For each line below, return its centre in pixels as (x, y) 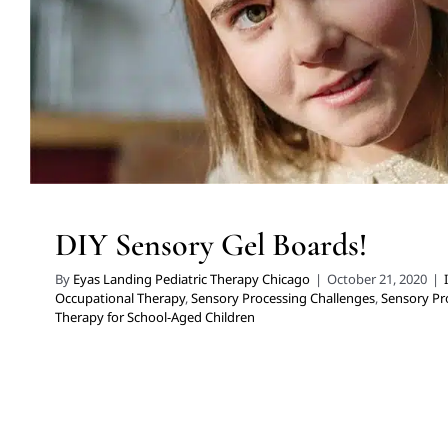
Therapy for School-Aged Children (155, 316)
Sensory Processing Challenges (283, 297)
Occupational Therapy (120, 297)
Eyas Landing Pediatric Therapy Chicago (191, 278)
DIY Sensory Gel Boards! (211, 244)
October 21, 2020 (377, 278)
